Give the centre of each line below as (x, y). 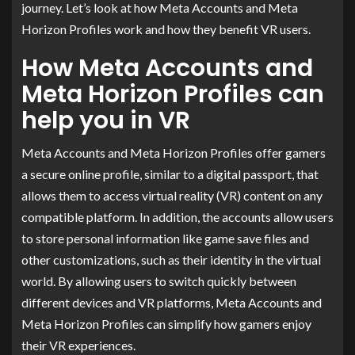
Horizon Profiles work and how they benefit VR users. (166, 29)
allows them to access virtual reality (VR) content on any (172, 195)
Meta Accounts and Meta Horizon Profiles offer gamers (174, 152)
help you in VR (106, 120)
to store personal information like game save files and (165, 238)
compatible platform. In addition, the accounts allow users (177, 216)
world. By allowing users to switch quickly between (159, 281)
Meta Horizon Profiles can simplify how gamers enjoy (166, 323)
